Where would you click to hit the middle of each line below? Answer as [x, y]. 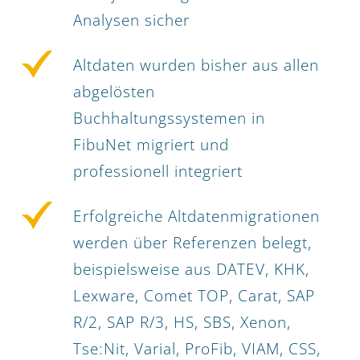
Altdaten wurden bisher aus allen [196, 65]
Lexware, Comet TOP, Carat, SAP [194, 296]
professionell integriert [158, 172]
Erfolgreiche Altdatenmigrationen [196, 217]
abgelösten [114, 92]
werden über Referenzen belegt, [192, 243]
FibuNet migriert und [151, 145]
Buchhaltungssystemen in [169, 119]
